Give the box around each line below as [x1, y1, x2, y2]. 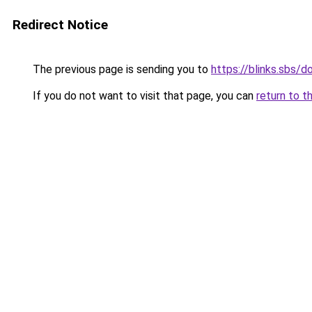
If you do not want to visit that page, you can [30, 89, 256, 102]
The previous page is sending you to [30, 63, 211, 76]
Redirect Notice [13, 17, 108, 33]
